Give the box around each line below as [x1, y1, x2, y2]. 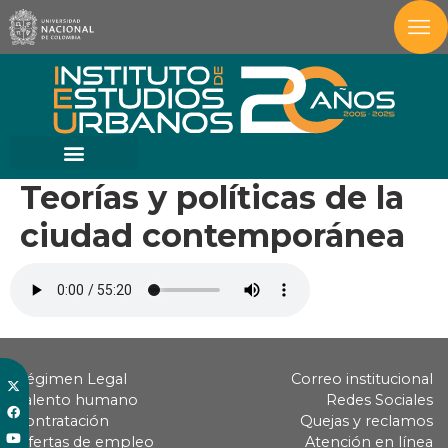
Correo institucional [291, 370, 433, 389]
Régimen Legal [15, 370, 127, 389]
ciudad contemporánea [20, 216, 405, 256]
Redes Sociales [326, 391, 433, 410]
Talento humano [15, 391, 138, 410]
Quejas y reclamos [300, 412, 433, 431]
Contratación [15, 412, 109, 431]
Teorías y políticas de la [20, 178, 404, 218]
